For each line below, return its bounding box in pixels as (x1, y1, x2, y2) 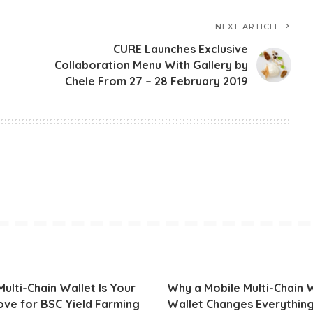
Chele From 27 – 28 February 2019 (65, 73, 249, 88)
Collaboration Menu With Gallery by (54, 57, 249, 72)
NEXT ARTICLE (215, 21, 281, 31)
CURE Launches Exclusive (113, 41, 249, 56)
